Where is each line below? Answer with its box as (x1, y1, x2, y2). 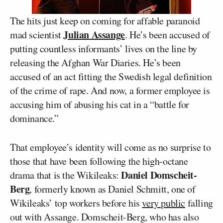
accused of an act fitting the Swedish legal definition (10, 70, 212, 83)
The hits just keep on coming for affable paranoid (10, 14, 200, 27)
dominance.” (10, 111, 59, 125)
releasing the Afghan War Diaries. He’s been (10, 56, 181, 69)
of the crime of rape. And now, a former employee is (10, 84, 210, 97)
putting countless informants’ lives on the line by (10, 42, 198, 55)
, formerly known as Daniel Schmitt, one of (29, 182, 196, 196)
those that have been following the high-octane (10, 154, 188, 168)
